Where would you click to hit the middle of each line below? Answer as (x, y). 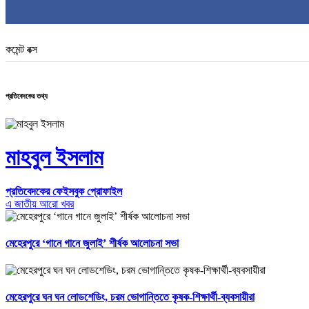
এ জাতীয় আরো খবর (40, 203)
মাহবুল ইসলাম (54, 158)
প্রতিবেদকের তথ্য (27, 96)
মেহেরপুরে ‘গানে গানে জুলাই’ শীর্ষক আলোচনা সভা (92, 243)
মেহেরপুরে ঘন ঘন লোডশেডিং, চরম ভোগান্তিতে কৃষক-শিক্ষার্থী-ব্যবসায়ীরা (130, 297)
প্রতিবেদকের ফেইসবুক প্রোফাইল (64, 191)
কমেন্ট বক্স (21, 49)
